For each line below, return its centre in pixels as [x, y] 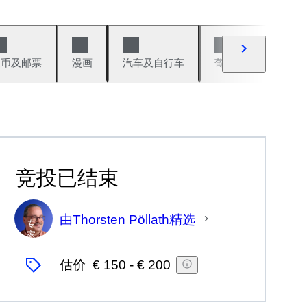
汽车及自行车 [153, 63]
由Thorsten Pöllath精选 [127, 219]
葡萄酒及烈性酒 [250, 63]
